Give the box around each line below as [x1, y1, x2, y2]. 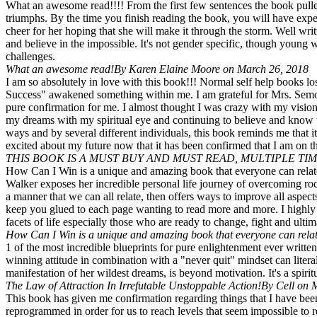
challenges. [6, 50, 55, 63]
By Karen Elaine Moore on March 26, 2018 [114, 63, 309, 76]
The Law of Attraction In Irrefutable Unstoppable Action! [6, 279, 261, 292]
